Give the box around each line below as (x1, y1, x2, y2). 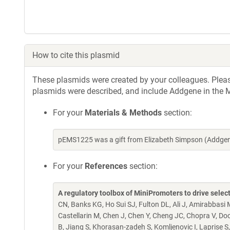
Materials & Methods (85, 108, 162, 118)
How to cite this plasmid (32, 50, 120, 60)
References (85, 161, 127, 171)
